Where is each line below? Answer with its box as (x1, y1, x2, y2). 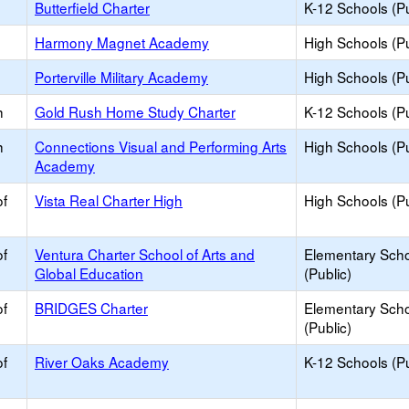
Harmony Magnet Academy (35, 32, 209, 52)
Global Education (35, 263, 143, 283)
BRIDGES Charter (35, 298, 148, 318)
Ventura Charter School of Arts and (35, 244, 255, 264)
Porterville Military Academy (35, 67, 208, 87)
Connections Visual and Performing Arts (35, 136, 287, 156)
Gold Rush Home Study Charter (35, 101, 236, 121)
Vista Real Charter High (35, 190, 183, 210)
